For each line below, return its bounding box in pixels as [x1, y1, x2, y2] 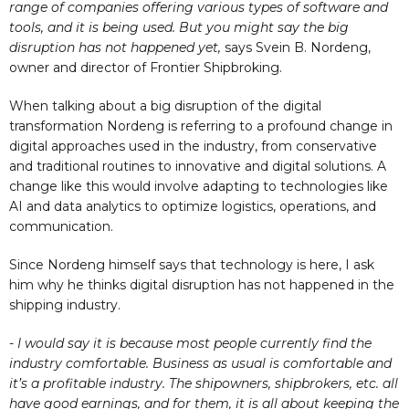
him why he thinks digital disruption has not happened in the [9, 277, 394, 294]
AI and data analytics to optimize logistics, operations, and [9, 198, 376, 215]
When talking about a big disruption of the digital [9, 98, 321, 115]
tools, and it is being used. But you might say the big [9, 19, 349, 37]
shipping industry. [9, 297, 121, 314]
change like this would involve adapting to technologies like [9, 178, 388, 195]
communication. [9, 218, 113, 236]
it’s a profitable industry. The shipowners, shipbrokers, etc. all [9, 375, 398, 393]
